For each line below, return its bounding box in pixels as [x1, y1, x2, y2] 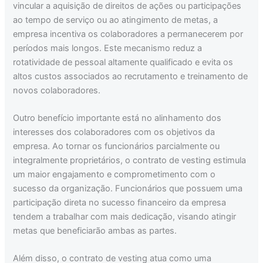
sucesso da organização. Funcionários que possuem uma [13, 183, 243, 194]
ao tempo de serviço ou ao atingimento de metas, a [13, 14, 218, 25]
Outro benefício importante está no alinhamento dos [13, 113, 222, 124]
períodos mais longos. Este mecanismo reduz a [13, 42, 203, 53]
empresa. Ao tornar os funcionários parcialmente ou [13, 141, 220, 152]
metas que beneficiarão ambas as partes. [13, 225, 177, 237]
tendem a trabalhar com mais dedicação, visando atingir [13, 211, 237, 222]
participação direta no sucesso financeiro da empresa [13, 197, 227, 208]
